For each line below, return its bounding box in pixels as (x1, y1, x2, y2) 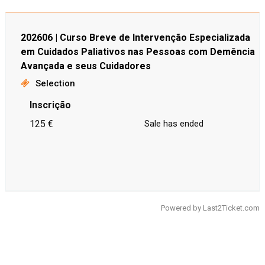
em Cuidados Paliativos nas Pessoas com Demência (20, 46, 255, 57)
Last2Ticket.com (203, 203, 260, 212)
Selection (35, 78, 75, 89)
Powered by (161, 203, 203, 212)
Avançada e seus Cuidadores (20, 60, 151, 72)
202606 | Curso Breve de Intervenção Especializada (20, 32, 250, 43)
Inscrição (29, 99, 71, 111)
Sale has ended (144, 118, 203, 129)
